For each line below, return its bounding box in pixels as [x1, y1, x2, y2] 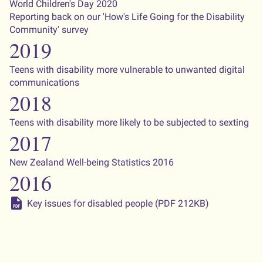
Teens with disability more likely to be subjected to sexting [9, 117, 249, 128]
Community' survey [9, 24, 89, 35]
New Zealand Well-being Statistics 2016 [9, 157, 174, 168]
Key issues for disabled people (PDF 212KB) [27, 198, 209, 210]
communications [9, 77, 79, 88]
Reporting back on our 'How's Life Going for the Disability [9, 11, 245, 22]
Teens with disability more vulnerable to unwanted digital [9, 64, 245, 75]
